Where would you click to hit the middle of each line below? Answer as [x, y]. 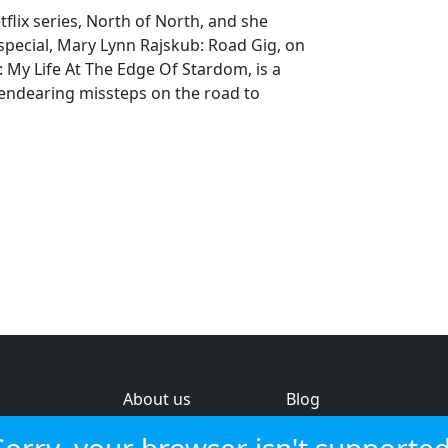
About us [157, 399]
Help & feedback [185, 429]
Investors [321, 429]
